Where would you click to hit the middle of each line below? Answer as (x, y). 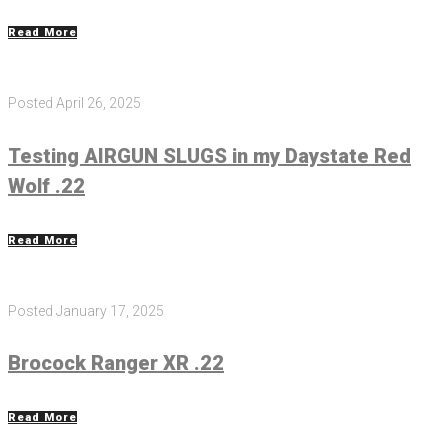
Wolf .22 (46, 186)
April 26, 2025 (98, 103)
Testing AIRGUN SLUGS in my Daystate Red (209, 156)
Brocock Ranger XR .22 (116, 363)
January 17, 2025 (110, 310)
